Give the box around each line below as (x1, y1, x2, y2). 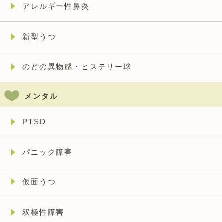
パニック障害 (22, 147, 81, 156)
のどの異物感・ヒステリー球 (22, 62, 132, 71)
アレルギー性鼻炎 (22, 2, 90, 11)
